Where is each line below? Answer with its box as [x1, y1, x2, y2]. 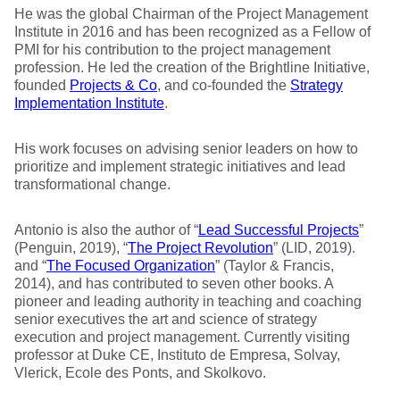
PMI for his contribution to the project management [14, 42, 330, 57]
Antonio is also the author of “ [14, 222, 198, 237]
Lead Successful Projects [198, 222, 359, 237]
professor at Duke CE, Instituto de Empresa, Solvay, [14, 347, 340, 362]
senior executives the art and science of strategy [14, 312, 317, 327]
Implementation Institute [14, 96, 164, 111]
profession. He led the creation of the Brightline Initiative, [14, 60, 370, 75]
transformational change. [14, 177, 171, 192]
